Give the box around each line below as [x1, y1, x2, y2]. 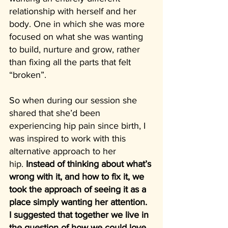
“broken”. [9, 69, 46, 80]
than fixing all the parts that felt [9, 56, 133, 67]
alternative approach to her [9, 146, 119, 156]
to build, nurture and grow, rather [9, 44, 142, 54]
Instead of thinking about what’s [23, 158, 154, 169]
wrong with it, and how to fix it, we [9, 171, 147, 182]
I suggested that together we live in [9, 209, 151, 220]
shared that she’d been [9, 107, 103, 118]
